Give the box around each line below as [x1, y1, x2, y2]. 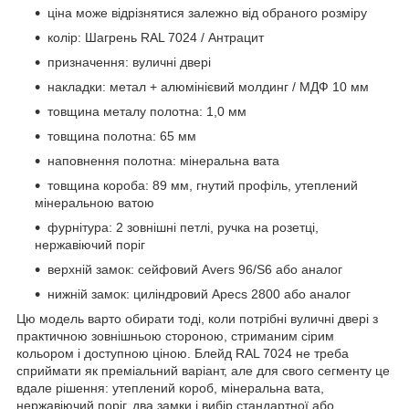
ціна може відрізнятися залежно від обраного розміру [47, 5, 367, 20]
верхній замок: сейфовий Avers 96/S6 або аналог [47, 261, 342, 277]
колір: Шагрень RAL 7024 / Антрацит [47, 29, 264, 45]
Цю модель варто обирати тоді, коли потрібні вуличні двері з [16, 310, 378, 326]
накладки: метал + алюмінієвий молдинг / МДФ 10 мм [47, 79, 369, 94]
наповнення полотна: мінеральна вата [47, 152, 279, 168]
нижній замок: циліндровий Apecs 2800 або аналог [47, 286, 351, 301]
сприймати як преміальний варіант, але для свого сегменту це [16, 362, 390, 378]
